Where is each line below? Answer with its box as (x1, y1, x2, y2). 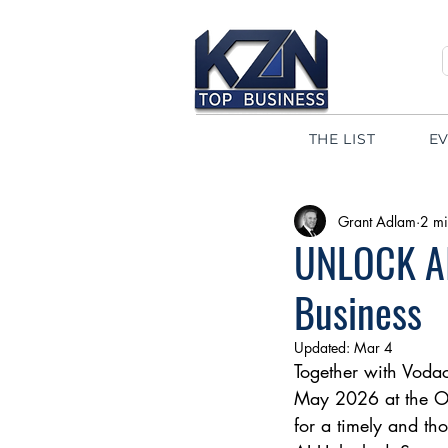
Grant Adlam (338, 211, 416, 231)
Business (294, 282, 422, 342)
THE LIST (308, 130, 376, 148)
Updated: (294, 338, 354, 357)
